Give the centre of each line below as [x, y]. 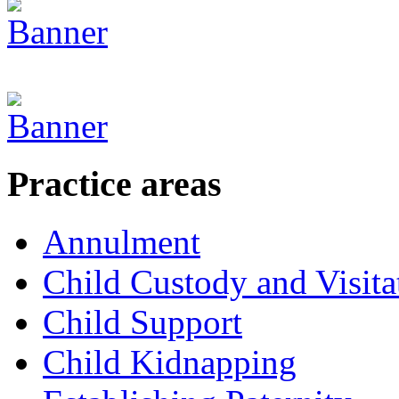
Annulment [122, 241]
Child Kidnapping [170, 362]
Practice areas [114, 184]
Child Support [142, 322]
